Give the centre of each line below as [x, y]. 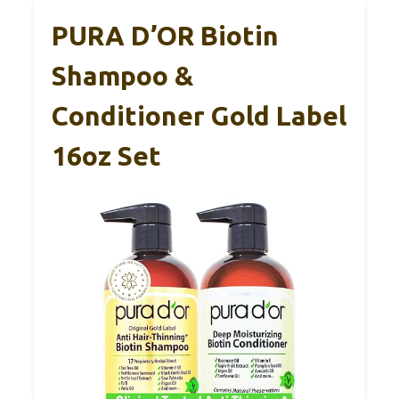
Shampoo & [122, 76]
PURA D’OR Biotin [165, 36]
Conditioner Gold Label [199, 116]
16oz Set [106, 156]
